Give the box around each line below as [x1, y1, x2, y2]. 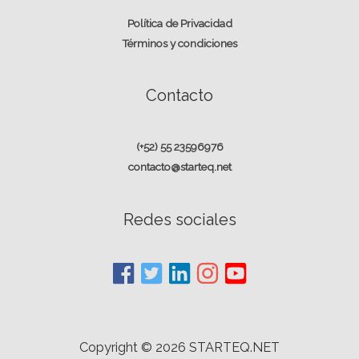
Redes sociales [123, 209, 236, 229]
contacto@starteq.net [127, 160, 232, 174]
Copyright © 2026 [79, 340, 189, 356]
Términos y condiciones [122, 36, 237, 50]
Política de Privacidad [127, 16, 232, 30]
